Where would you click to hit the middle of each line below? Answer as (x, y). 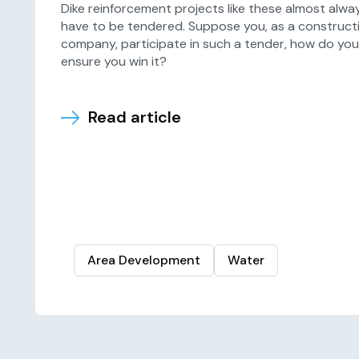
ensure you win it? (113, 61)
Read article (134, 117)
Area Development (143, 260)
